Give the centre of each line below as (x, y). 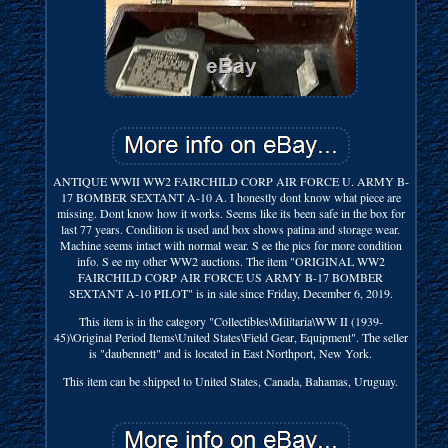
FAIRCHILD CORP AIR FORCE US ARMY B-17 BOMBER (231, 276)
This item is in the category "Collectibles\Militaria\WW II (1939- (230, 320)
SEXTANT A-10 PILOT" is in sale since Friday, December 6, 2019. (230, 292)
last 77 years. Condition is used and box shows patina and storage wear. (231, 228)
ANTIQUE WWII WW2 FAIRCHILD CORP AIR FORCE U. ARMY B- (230, 180)
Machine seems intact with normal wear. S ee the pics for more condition (230, 244)
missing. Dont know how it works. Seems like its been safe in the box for (230, 212)
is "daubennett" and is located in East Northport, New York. (231, 352)
